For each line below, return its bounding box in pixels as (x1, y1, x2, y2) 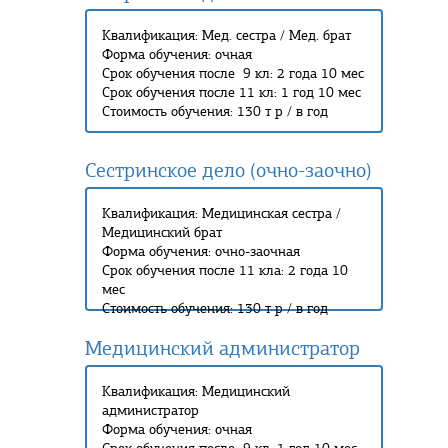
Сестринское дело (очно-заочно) (85, 158, 372, 183)
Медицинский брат (102, 224, 222, 241)
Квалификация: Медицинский (102, 383, 290, 400)
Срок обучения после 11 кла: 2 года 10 (102, 262, 348, 279)
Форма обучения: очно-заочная (102, 243, 300, 260)
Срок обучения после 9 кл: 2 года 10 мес (102, 65, 364, 82)
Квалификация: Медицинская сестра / (102, 205, 341, 222)
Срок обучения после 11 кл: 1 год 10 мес (102, 84, 361, 101)
